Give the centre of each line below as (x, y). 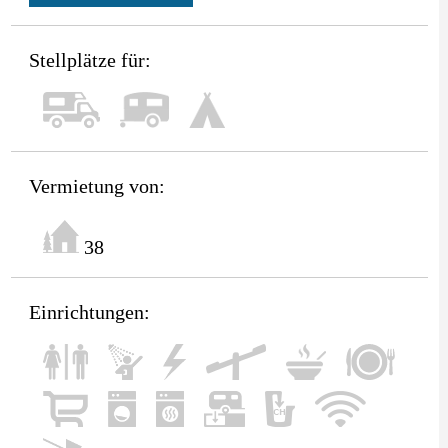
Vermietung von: (96, 185)
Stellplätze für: (89, 59)
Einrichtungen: (89, 311)
